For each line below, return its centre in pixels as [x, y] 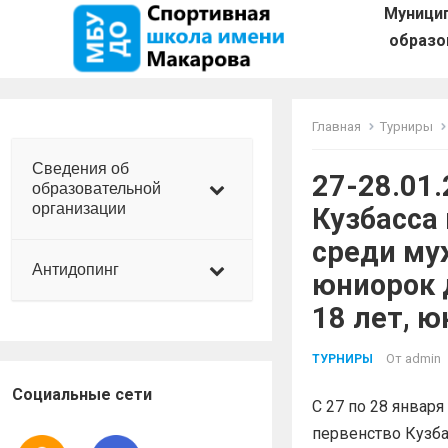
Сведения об [80, 168]
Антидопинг [75, 269]
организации [79, 208]
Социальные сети [82, 394]
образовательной [96, 188]
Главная [336, 126]
